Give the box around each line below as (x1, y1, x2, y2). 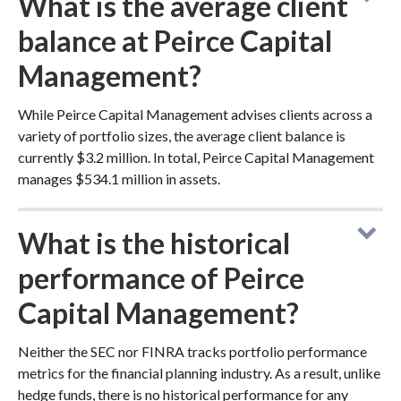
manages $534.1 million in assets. (18, 170, 220, 187)
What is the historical (18, 226, 290, 260)
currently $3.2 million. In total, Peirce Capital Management (18, 149, 374, 166)
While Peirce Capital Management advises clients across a (18, 106, 372, 123)
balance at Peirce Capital (18, 23, 332, 58)
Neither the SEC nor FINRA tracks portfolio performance (18, 343, 367, 360)
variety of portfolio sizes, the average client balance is (18, 127, 346, 144)
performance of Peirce (18, 260, 304, 295)
